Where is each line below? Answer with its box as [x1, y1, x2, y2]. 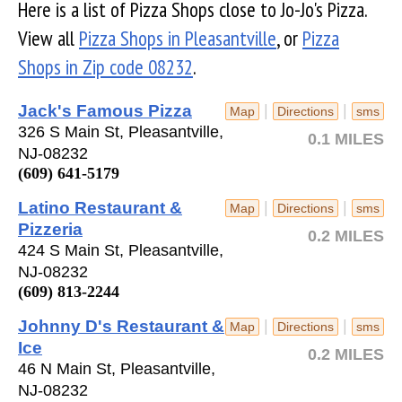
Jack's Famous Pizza [18, 100, 192, 120]
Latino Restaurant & [18, 197, 182, 217]
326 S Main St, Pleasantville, [18, 122, 223, 141]
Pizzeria [18, 218, 83, 239]
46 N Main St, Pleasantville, [18, 359, 215, 378]
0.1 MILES [308, 129, 384, 148]
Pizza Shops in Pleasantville [79, 24, 276, 51]
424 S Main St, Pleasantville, [18, 240, 223, 259]
